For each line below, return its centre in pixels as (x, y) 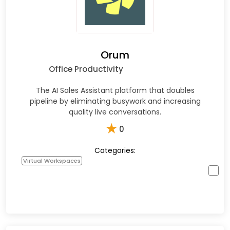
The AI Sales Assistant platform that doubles (115, 90)
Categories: (115, 150)
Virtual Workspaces (52, 160)
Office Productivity (86, 69)
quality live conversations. (115, 112)
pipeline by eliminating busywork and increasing (115, 101)
